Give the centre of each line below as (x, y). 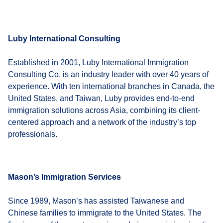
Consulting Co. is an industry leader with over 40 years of (108, 74)
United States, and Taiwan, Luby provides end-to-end (101, 98)
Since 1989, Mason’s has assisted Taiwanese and (96, 201)
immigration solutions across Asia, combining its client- (104, 110)
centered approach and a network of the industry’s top (102, 122)
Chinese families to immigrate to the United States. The (105, 213)
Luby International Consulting (64, 38)
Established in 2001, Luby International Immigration (98, 62)
